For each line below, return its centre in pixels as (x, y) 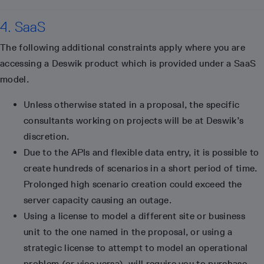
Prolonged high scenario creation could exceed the (133, 184)
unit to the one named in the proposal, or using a (128, 232)
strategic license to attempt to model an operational (136, 248)
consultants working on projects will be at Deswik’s (134, 121)
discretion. (47, 136)
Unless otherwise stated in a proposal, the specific (132, 105)
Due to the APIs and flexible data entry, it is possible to (141, 152)
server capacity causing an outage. (98, 200)
